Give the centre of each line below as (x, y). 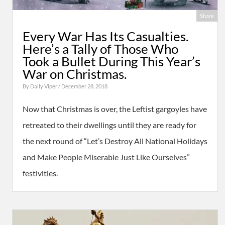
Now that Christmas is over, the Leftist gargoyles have (115, 109)
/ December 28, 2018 (83, 86)
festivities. (40, 173)
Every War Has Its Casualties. (106, 36)
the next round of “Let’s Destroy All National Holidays (115, 141)
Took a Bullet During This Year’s (111, 61)
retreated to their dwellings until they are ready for (109, 125)
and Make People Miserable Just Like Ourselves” (106, 157)
